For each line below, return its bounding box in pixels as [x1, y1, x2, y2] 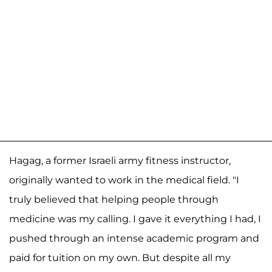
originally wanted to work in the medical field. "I [9, 174, 239, 186]
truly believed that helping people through [9, 194, 219, 206]
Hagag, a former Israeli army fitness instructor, [9, 155, 231, 167]
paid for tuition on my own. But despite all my [9, 252, 231, 264]
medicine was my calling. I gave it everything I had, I [9, 213, 261, 225]
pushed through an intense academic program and [9, 233, 259, 245]
